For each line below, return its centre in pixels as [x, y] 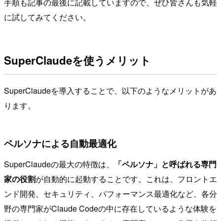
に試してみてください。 [47, 17]
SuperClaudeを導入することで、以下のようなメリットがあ [110, 90]
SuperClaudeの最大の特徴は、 [59, 164]
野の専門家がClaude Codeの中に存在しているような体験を [110, 208]
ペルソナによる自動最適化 [60, 143]
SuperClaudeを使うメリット [77, 60]
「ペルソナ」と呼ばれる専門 [165, 164]
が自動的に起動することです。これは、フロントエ [126, 179]
